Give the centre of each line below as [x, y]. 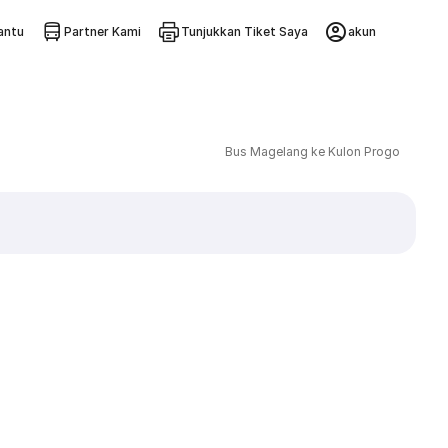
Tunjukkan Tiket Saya [244, 31]
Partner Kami [102, 31]
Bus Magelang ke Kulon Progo [312, 151]
